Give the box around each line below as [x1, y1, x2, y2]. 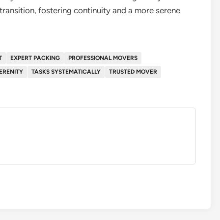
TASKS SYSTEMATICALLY [31, 68, 101, 75]
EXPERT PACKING [10, 54, 60, 61]
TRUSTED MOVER [109, 68, 157, 75]
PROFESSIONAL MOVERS [68, 54, 137, 61]
